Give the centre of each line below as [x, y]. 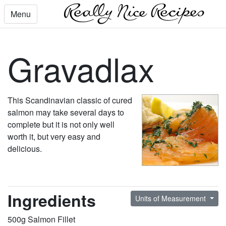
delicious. [25, 149]
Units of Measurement [172, 199]
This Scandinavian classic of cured [70, 100]
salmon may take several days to [66, 112]
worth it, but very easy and [54, 137]
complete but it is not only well [61, 125]
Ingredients [52, 201]
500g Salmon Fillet [41, 219]
